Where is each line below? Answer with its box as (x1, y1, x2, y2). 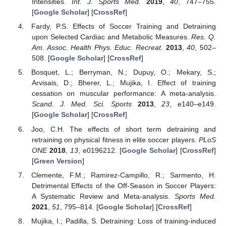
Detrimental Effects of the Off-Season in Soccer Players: (31, 181, 216, 190)
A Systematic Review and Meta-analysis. (31, 192, 175, 200)
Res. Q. (191, 33, 216, 41)
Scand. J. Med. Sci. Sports (31, 100, 132, 108)
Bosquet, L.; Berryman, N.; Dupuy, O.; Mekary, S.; (31, 68, 216, 77)
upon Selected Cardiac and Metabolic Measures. (31, 33, 192, 41)
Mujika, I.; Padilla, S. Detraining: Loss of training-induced (31, 216, 216, 225)
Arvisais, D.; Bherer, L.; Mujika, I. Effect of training (31, 79, 216, 87)
